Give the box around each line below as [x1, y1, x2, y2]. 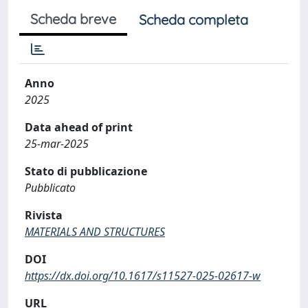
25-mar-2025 [25, 135, 89, 151]
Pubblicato [25, 179, 76, 195]
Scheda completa [139, 10, 248, 28]
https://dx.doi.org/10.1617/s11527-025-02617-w [25, 267, 261, 283]
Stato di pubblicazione [25, 163, 147, 179]
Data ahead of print [25, 119, 133, 135]
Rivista [25, 207, 63, 223]
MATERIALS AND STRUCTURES [25, 223, 165, 239]
